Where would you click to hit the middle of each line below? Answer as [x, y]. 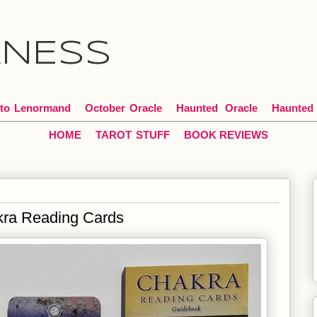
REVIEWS [244, 135]
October [105, 108]
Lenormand [42, 108]
